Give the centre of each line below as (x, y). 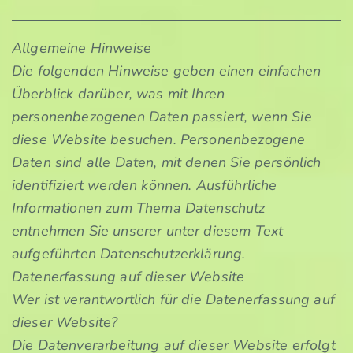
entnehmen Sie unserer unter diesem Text (148, 231)
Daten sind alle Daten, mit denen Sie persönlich (167, 162)
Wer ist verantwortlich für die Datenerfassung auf (173, 299)
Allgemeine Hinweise (82, 48)
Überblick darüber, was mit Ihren (119, 94)
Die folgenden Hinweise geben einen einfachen (167, 71)
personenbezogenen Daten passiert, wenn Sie (162, 117)
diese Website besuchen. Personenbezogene (159, 139)
